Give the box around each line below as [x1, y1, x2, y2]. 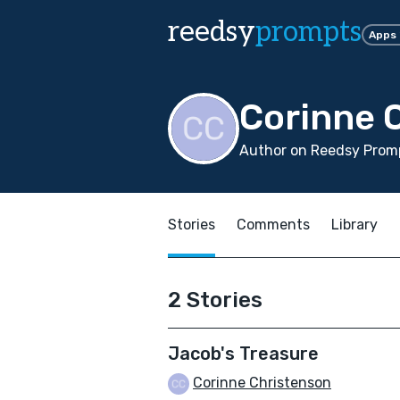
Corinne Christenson [193, 374, 331, 391]
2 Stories [168, 287, 262, 312]
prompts [255, 15, 362, 49]
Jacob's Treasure [168, 343, 319, 364]
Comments [237, 216, 310, 233]
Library [331, 216, 378, 233]
